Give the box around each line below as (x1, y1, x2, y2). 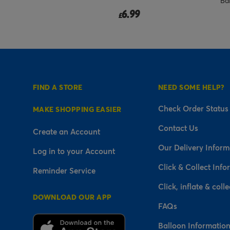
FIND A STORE (33, 82, 83, 92)
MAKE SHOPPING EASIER (33, 104, 122, 114)
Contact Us (158, 122, 198, 133)
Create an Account (33, 126, 100, 137)
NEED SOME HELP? (158, 82, 225, 92)
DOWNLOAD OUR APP (33, 191, 112, 202)
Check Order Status (158, 103, 228, 113)
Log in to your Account (33, 145, 115, 156)
